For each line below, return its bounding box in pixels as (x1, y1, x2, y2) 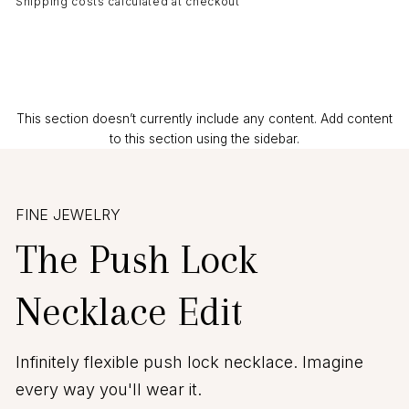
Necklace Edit (16, 288, 243, 335)
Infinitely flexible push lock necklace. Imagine (16, 352, 363, 372)
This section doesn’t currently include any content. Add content (16, 111, 393, 127)
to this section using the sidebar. (110, 131, 299, 147)
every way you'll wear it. (16, 380, 202, 400)
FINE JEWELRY (16, 205, 121, 225)
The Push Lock (16, 236, 257, 283)
